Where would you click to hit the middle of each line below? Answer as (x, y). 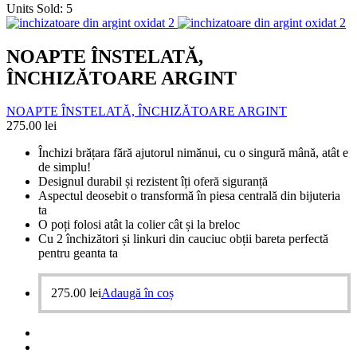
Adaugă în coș (137, 293)
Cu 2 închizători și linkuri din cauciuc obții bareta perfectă (183, 239)
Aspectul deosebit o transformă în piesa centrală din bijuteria (189, 196)
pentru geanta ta (78, 253)
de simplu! (65, 167)
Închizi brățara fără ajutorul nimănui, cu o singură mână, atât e (193, 153)
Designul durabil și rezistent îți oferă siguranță (153, 182)
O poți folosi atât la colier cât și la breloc (139, 225)
